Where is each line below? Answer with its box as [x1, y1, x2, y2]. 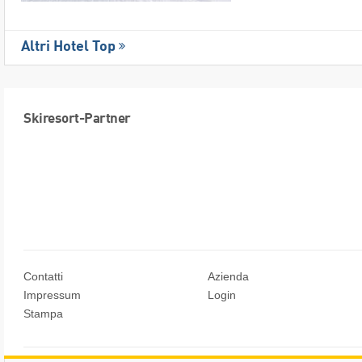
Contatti [23, 270, 63, 284]
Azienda [208, 270, 249, 284]
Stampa [23, 307, 63, 321]
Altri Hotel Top [21, 40, 116, 55]
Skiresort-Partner [23, 112, 131, 127]
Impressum [23, 288, 81, 302]
